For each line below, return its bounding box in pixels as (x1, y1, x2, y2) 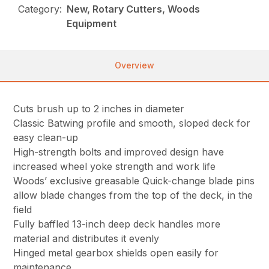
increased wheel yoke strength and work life (13, 160, 216, 172)
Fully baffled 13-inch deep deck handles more (13, 217, 221, 230)
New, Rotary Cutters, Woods (67, 2, 201, 15)
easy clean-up (13, 131, 79, 144)
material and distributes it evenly (13, 232, 160, 244)
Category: (18, 2, 62, 15)
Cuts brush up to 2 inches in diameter (13, 102, 185, 115)
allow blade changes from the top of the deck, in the (13, 189, 253, 201)
